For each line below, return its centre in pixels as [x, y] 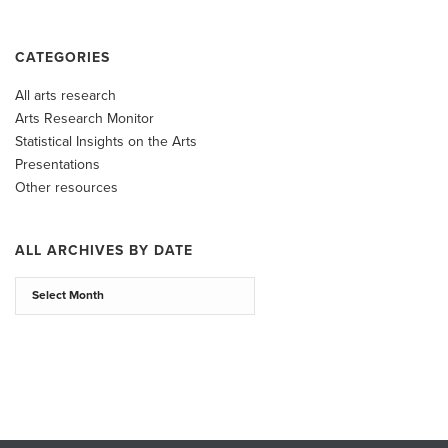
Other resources [66, 187]
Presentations [57, 164]
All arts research [65, 95]
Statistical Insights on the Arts [106, 141]
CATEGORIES [62, 57]
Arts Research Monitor [84, 118]
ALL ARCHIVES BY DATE [104, 250]
